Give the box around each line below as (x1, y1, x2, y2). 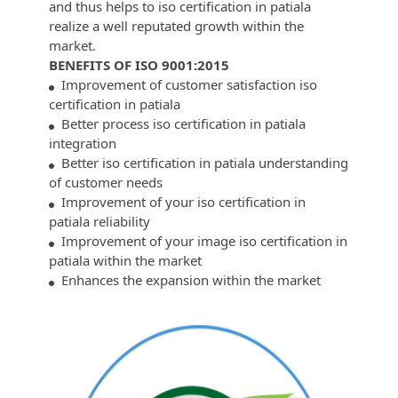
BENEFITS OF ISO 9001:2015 (49, 55, 229, 74)
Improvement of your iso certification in (54, 192, 306, 211)
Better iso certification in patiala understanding (54, 153, 348, 171)
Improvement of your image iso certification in (54, 231, 347, 250)
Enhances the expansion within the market (54, 270, 321, 289)
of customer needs (49, 172, 163, 191)
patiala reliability (49, 211, 150, 230)
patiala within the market (49, 251, 202, 269)
